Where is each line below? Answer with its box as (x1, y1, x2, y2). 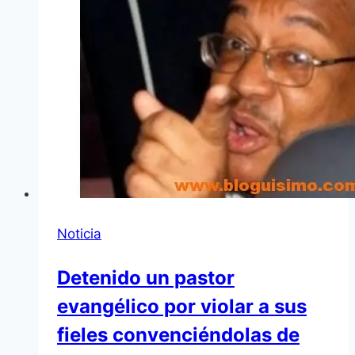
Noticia (57, 225, 101, 242)
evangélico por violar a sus (57, 294, 307, 318)
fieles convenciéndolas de (57, 323, 300, 346)
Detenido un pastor (57, 265, 235, 289)
